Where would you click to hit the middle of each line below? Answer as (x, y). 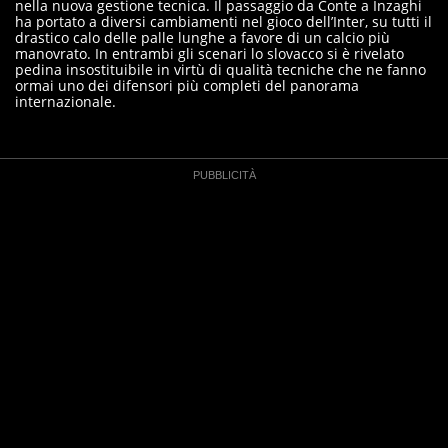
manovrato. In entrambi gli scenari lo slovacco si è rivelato (209, 53)
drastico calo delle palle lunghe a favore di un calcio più (202, 37)
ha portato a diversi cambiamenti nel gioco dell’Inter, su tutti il (223, 21)
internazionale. (65, 101)
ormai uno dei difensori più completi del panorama (187, 85)
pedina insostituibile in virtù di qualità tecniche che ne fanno (220, 69)
